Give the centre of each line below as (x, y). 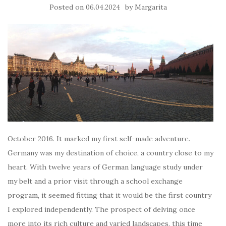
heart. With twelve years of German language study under (105, 167)
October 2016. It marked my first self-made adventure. (99, 138)
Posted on (67, 7)
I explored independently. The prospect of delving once (101, 209)
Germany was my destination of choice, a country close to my (110, 153)
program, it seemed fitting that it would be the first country (109, 195)
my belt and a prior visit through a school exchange (95, 181)
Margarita (151, 7)
